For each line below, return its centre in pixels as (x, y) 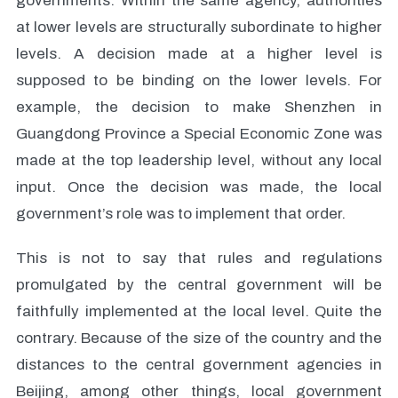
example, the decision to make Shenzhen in (199, 107)
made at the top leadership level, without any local (199, 160)
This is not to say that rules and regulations (199, 258)
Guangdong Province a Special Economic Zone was (199, 134)
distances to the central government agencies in (199, 365)
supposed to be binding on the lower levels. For (199, 80)
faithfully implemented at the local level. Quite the (199, 311)
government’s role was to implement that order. (181, 214)
